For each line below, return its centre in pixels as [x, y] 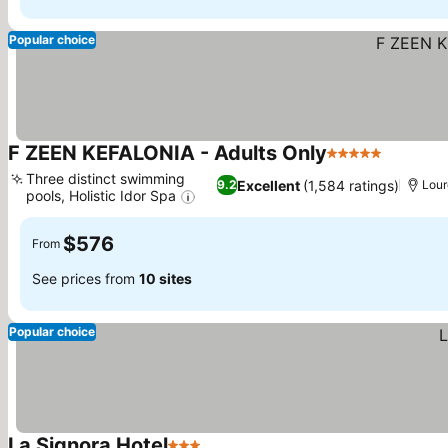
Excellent [268, 185]
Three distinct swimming [105, 178]
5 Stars [353, 163]
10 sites [165, 279]
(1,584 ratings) [350, 185]
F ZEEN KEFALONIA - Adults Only [167, 152]
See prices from [85, 279]
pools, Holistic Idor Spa [101, 195]
